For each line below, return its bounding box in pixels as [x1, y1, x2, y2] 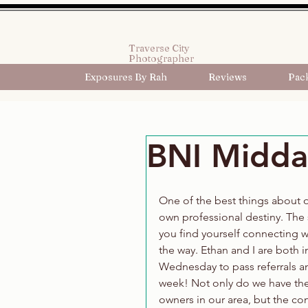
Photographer [129, 52, 194, 65]
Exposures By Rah [85, 71, 167, 83]
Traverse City [129, 42, 190, 54]
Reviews [208, 71, 247, 83]
